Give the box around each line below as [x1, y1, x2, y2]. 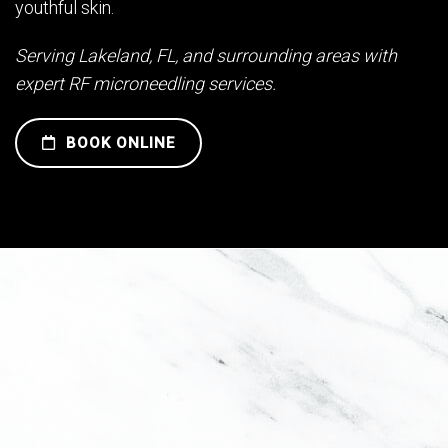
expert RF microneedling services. [15, 73, 276, 95]
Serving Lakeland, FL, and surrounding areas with [15, 45, 397, 67]
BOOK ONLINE [61, 134, 175, 153]
